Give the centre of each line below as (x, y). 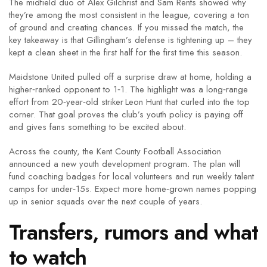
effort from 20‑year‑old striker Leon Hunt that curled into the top (129, 102)
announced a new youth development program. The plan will (125, 164)
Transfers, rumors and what (133, 232)
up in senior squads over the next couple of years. (105, 201)
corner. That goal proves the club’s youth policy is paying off (126, 114)
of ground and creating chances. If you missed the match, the (126, 27)
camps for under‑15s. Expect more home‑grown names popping (133, 189)
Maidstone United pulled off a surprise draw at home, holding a (130, 77)
